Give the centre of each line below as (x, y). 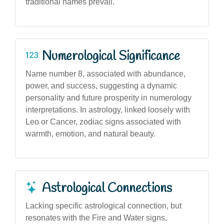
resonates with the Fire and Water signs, (96, 217)
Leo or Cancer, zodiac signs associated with (103, 121)
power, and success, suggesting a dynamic (101, 85)
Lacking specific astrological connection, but (103, 205)
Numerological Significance (111, 56)
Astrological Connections (107, 188)
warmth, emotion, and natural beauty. (90, 133)
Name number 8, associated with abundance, (105, 73)
